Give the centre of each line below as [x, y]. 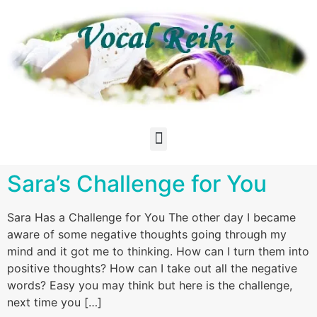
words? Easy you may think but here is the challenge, [150, 285]
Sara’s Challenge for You [137, 183]
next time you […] [54, 302]
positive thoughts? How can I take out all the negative [152, 268]
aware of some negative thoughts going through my [147, 234]
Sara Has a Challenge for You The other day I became [151, 217]
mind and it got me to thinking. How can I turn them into [158, 251]
